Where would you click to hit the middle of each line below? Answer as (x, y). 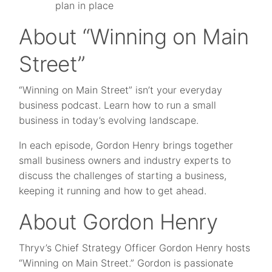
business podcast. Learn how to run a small (118, 105)
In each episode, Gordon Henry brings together (126, 145)
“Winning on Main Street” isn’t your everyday (121, 90)
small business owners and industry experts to (125, 161)
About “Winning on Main (134, 37)
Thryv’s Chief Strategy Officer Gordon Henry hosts (135, 248)
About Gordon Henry (118, 222)
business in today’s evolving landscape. (109, 121)
